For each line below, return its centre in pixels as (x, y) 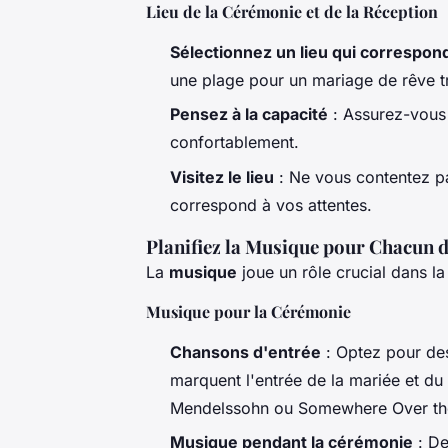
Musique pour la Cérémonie (248, 311)
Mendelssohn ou (234, 407)
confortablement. (234, 142)
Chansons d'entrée (245, 351)
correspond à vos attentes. (271, 204)
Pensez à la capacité (249, 114)
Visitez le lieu (222, 176)
